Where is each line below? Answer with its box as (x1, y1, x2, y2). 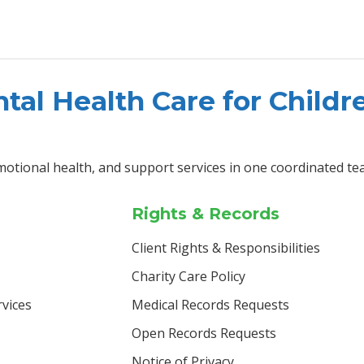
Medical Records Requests (132, 295, 289, 314)
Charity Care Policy (132, 266, 245, 285)
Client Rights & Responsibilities (132, 238, 320, 257)
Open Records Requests (132, 323, 276, 342)
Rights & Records (132, 203, 279, 223)
